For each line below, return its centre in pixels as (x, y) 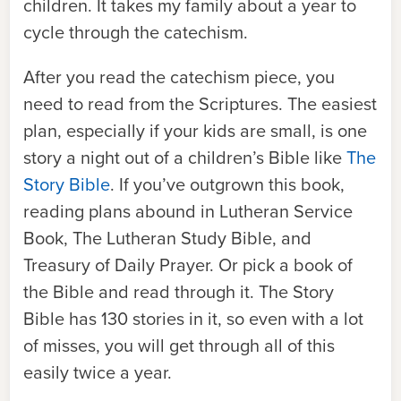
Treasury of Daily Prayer (116, 265)
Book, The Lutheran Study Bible (148, 238)
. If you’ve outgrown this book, (227, 184)
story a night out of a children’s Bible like (185, 158)
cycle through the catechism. (136, 32)
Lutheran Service (286, 211)
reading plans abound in (121, 211)
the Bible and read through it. (141, 292)
